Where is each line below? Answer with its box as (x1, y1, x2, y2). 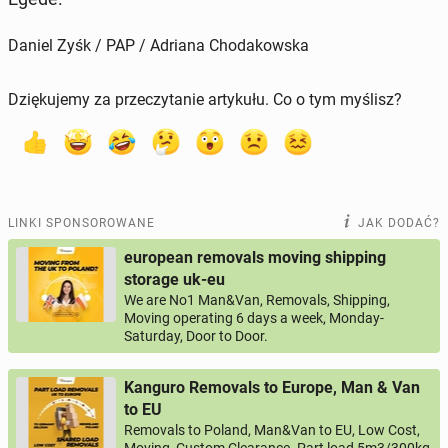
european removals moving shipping (124, 247, 386, 267)
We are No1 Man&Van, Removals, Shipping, (124, 291, 390, 308)
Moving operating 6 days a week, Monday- (124, 309, 384, 326)
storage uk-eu (124, 269, 225, 289)
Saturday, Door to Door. (124, 327, 268, 344)
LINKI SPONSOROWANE (8, 215, 155, 230)
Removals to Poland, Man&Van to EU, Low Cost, (124, 421, 420, 438)
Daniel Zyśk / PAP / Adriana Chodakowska (8, 35, 309, 55)
